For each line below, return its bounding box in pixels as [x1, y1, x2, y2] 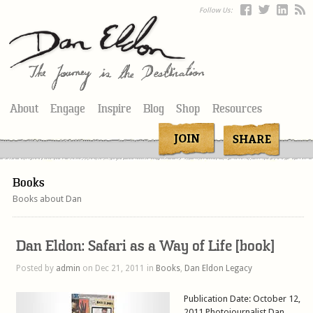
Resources [212, 101, 262, 115]
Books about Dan [12, 193, 82, 204]
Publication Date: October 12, [184, 293, 301, 304]
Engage [50, 101, 86, 115]
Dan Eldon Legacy [184, 263, 253, 273]
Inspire [97, 101, 131, 115]
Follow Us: [199, 6, 233, 14]
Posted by [16, 263, 57, 273]
